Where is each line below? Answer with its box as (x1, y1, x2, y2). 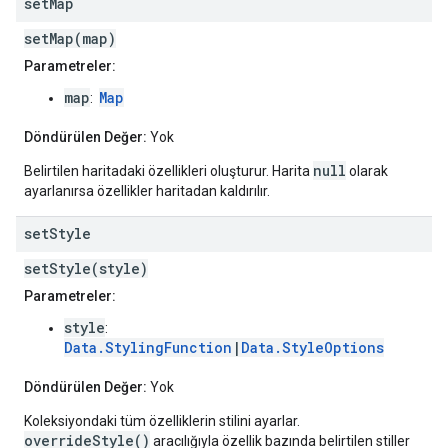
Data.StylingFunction (64, 338, 232, 358)
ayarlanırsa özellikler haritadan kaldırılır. (24, 183, 270, 200)
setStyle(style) (24, 259, 148, 279)
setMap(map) (24, 29, 116, 49)
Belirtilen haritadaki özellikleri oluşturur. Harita (24, 163, 313, 180)
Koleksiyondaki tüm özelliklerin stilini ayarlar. (24, 413, 300, 430)
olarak (346, 163, 388, 180)
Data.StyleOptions (241, 338, 384, 358)
